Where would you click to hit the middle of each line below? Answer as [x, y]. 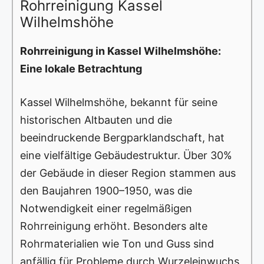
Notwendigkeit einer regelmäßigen [106, 209]
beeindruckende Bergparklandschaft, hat [122, 138]
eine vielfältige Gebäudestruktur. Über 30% [126, 156]
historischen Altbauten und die [96, 120]
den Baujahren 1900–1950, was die [106, 191]
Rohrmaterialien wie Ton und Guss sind [117, 244]
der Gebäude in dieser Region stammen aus [128, 173]
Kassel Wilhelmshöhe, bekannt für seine [119, 103]
